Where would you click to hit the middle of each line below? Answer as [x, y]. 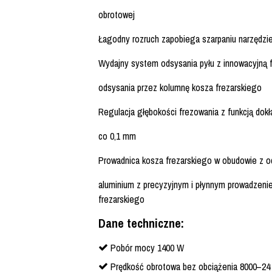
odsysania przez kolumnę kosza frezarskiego [180, 88]
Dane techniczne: [141, 223]
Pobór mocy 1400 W [147, 248]
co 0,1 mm [117, 136]
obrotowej [117, 15]
